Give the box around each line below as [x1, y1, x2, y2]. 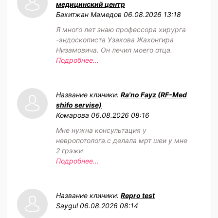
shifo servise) [56, 100, 102, 109]
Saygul [56, 201, 78, 210]
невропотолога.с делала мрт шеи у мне [56, 136, 187, 145]
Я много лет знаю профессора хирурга [56, 25, 186, 34]
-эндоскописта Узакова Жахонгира [56, 35, 174, 44]
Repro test [121, 191, 155, 200]
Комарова [56, 110, 89, 119]
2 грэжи [56, 146, 83, 155]
